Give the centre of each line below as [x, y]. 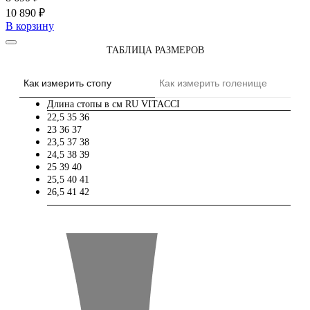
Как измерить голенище [213, 83]
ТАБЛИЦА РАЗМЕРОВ [155, 51]
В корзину [30, 26]
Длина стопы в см [85, 104]
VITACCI [161, 104]
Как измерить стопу [67, 83]
